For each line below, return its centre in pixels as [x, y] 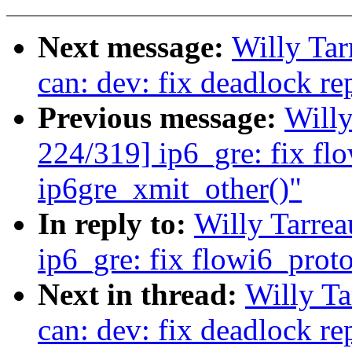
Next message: [135, 47]
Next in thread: [141, 295]
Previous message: [161, 118]
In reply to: [116, 224]
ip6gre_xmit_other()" [170, 189]
